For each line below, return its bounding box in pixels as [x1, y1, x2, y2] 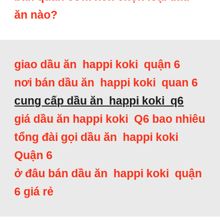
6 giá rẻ [14, 185, 54, 198]
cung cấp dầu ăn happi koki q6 [14, 94, 184, 107]
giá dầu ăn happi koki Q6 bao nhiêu [14, 112, 206, 125]
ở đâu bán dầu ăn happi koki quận [14, 167, 202, 180]
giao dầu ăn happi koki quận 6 [14, 58, 181, 71]
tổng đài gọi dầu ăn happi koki [14, 131, 182, 143]
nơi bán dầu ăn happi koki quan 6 [14, 76, 198, 89]
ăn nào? [14, 8, 58, 21]
